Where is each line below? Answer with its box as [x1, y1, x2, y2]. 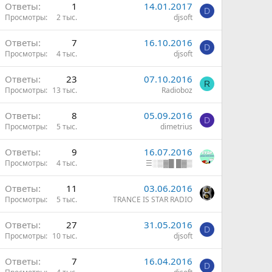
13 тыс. [52, 85, 77, 95]
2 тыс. [56, 12, 77, 22]
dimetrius [160, 121, 192, 132]
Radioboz [161, 85, 192, 95]
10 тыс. [52, 231, 77, 241]
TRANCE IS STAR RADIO [113, 194, 192, 205]
